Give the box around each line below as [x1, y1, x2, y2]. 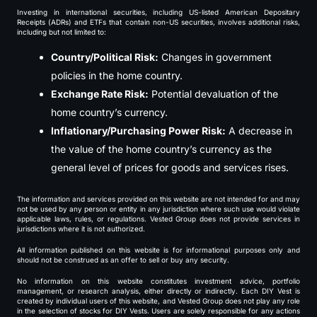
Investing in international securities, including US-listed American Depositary [17, 7, 300, 16]
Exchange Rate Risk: [51, 87, 149, 100]
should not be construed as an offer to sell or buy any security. [17, 255, 229, 264]
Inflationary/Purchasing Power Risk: [51, 124, 226, 137]
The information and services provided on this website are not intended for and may [17, 194, 300, 203]
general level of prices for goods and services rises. [51, 161, 289, 173]
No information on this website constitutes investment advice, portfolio [17, 276, 300, 285]
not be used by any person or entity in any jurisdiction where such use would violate [17, 204, 300, 213]
